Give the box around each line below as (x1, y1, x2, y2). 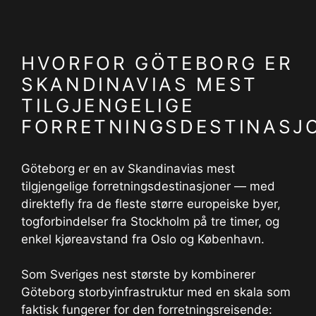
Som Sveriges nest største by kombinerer (21, 267, 255, 282)
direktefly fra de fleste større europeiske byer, (21, 196, 281, 211)
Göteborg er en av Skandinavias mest (21, 161, 235, 176)
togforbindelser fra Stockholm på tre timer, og (21, 214, 279, 229)
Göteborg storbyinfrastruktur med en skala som (21, 285, 291, 300)
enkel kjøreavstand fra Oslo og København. (21, 231, 265, 246)
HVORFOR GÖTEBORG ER (21, 51, 293, 74)
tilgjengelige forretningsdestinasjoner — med (21, 178, 275, 193)
